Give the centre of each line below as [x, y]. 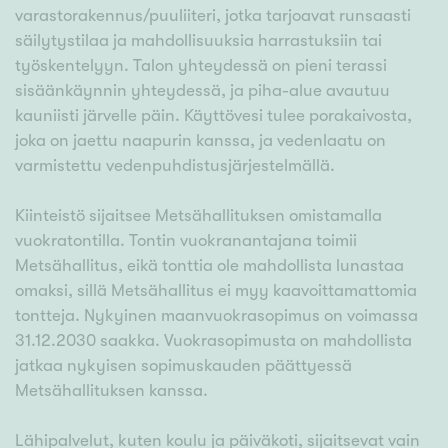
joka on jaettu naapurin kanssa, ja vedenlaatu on [200, 141]
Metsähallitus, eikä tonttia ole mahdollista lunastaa [209, 266]
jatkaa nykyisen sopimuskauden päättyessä [183, 366]
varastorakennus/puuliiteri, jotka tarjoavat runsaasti [213, 16]
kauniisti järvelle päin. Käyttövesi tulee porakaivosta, [213, 116]
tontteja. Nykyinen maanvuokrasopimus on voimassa [216, 316]
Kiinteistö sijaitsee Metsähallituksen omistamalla [198, 216]
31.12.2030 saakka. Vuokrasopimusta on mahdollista [213, 341]
